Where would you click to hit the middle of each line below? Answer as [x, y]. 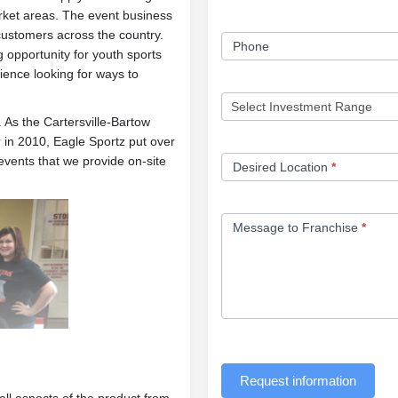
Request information [298, 381]
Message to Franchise [297, 228]
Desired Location [282, 167]
